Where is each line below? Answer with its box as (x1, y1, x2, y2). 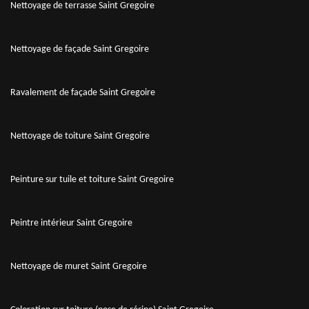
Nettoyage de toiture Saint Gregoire (10, 130, 150, 141)
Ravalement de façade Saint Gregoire (10, 87, 155, 98)
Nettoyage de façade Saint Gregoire (10, 43, 149, 54)
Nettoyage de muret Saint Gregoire (10, 261, 147, 272)
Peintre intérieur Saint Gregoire (10, 217, 132, 228)
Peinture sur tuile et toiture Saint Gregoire (10, 174, 174, 185)
